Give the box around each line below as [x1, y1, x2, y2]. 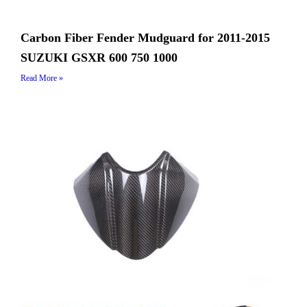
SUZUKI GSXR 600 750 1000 [21, 50, 177, 64]
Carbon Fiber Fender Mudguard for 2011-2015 [21, 30, 270, 45]
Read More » [21, 73, 63, 83]
